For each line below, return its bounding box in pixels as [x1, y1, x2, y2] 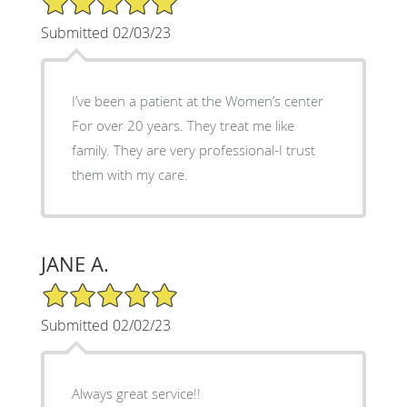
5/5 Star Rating [40, 280, 131, 298]
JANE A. [40, 250, 109, 277]
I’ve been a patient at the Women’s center [71, 91, 323, 110]
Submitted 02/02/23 [40, 314, 171, 335]
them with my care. [71, 164, 188, 184]
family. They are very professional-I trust [71, 140, 315, 159]
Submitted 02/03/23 [40, 22, 171, 43]
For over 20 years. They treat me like [71, 115, 294, 134]
